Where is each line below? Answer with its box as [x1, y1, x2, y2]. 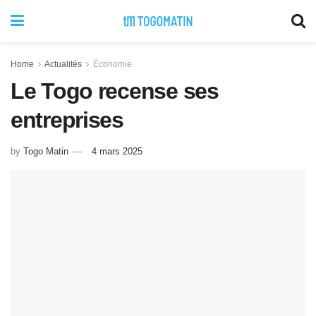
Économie [93, 59, 132, 69]
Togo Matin [23, 145, 68, 157]
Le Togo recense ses [11, 78, 219, 104]
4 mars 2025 [92, 145, 142, 157]
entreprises [11, 107, 123, 133]
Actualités [44, 59, 82, 69]
